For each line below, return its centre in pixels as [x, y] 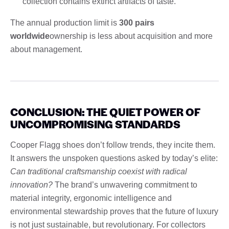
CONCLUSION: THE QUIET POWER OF [105, 111]
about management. [46, 49]
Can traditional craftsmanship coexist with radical [99, 171]
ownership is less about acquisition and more [131, 36]
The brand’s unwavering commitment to [125, 185]
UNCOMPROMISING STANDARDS [95, 124]
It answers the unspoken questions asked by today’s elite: [114, 158]
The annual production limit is [65, 22]
